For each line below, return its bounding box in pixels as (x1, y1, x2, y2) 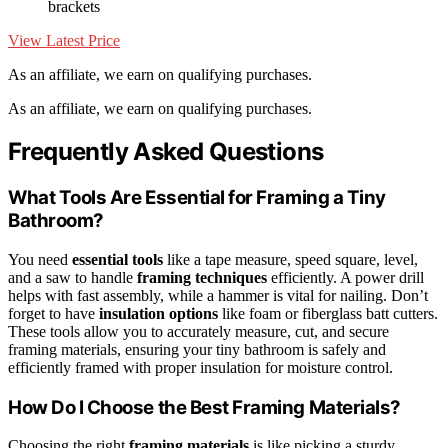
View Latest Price (8, 31, 120, 49)
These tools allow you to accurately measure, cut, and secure (8, 323, 389, 341)
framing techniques (137, 269, 267, 287)
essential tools (72, 251, 163, 269)
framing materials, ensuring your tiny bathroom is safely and (8, 341, 386, 359)
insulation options (99, 305, 218, 323)
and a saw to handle (8, 269, 137, 287)
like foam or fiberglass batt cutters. (218, 305, 438, 323)
